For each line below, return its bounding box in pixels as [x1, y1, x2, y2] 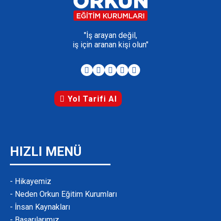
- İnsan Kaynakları [10, 202, 70, 212]
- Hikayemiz [10, 177, 51, 186]
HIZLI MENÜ [10, 144, 81, 159]
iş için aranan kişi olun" [73, 39, 148, 49]
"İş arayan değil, [84, 30, 137, 40]
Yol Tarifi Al [65, 94, 117, 104]
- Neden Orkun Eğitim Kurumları [10, 189, 117, 199]
